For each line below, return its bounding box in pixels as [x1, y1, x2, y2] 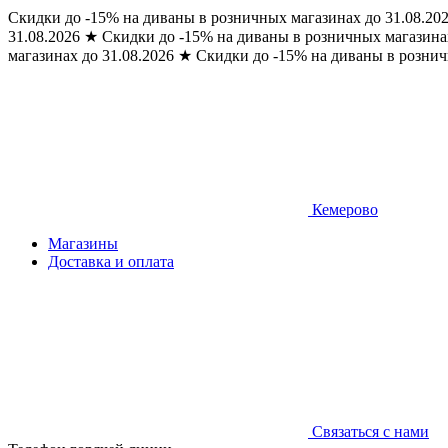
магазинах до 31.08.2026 [8, 47, 174, 64]
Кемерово [312, 201, 378, 218]
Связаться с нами [312, 423, 429, 440]
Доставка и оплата [48, 253, 174, 270]
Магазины [48, 235, 118, 252]
